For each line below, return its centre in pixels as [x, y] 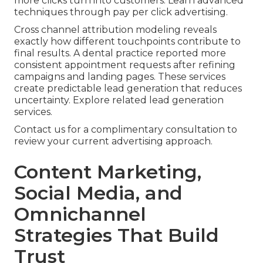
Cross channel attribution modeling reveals [115, 30]
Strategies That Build [117, 235]
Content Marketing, [108, 172]
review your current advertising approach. [113, 141]
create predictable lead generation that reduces [128, 89]
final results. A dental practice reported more [120, 53]
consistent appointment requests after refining [125, 65]
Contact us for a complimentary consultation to [126, 130]
